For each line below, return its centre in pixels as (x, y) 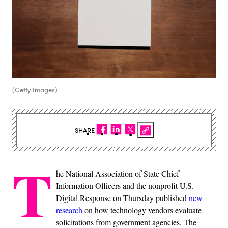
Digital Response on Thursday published (122, 198)
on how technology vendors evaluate (142, 210)
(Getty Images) (35, 90)
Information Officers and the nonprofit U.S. (125, 186)
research (69, 210)
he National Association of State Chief (118, 174)
